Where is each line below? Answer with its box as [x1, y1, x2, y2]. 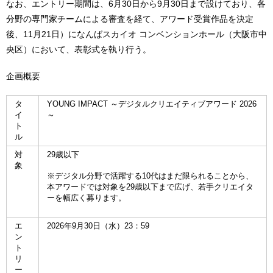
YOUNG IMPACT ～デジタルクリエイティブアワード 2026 [47, 99, 257, 109]
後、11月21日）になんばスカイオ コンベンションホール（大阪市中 [6, 29, 267, 39]
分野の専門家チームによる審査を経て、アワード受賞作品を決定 [6, 13, 253, 24]
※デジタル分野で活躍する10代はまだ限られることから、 [47, 171, 254, 181]
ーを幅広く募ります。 [47, 193, 127, 203]
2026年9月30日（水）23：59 [47, 221, 150, 231]
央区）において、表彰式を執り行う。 [6, 44, 151, 54]
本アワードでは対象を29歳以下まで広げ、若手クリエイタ [47, 182, 254, 192]
